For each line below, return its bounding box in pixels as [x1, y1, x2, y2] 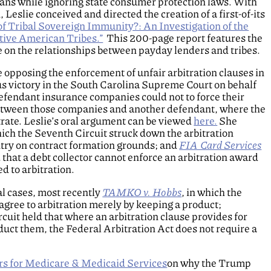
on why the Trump [167, 257, 252, 270]
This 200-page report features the [103, 31, 263, 44]
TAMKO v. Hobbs [102, 186, 182, 198]
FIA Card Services [179, 139, 262, 152]
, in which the [181, 186, 243, 198]
